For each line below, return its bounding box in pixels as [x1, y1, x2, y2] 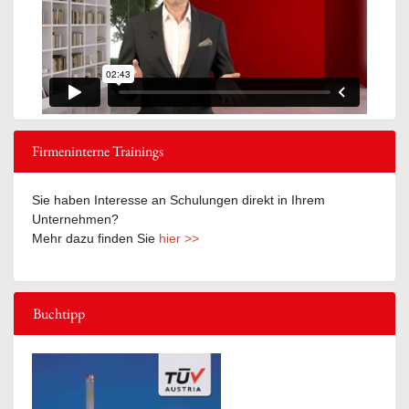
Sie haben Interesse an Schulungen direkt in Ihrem [32, 192, 325, 207]
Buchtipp [33, 303, 85, 323]
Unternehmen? [32, 211, 119, 226]
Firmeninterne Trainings [32, 141, 163, 161]
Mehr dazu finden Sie [32, 230, 159, 246]
